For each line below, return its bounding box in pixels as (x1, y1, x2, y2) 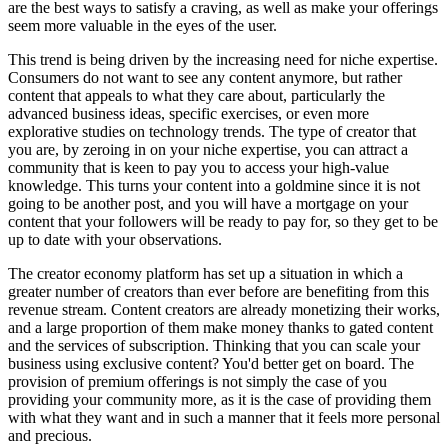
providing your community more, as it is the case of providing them (8, 390, 431, 408)
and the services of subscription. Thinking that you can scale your (8, 336, 420, 354)
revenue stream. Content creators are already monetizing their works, (8, 300, 440, 318)
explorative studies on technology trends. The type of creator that (8, 122, 416, 140)
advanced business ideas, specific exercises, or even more (8, 104, 369, 122)
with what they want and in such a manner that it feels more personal (8, 408, 440, 426)
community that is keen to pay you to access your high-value (8, 158, 389, 176)
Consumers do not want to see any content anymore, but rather (8, 68, 402, 86)
